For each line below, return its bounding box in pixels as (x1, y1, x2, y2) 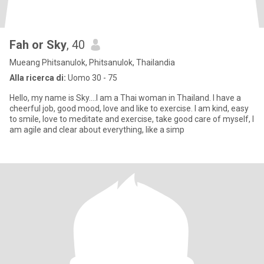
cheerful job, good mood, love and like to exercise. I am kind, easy (9, 104, 249, 113)
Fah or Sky (9, 38, 67, 52)
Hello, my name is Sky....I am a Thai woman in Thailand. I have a (9, 93, 241, 103)
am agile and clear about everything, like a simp (9, 125, 184, 134)
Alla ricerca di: (9, 73, 66, 82)
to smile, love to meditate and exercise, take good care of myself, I (9, 114, 254, 124)
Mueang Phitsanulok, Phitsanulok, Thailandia (9, 58, 175, 67)
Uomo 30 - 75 (66, 73, 117, 82)
